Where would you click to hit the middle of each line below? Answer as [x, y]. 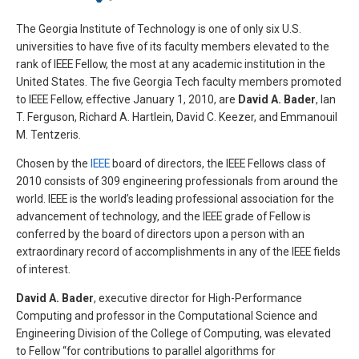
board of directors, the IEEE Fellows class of [218, 163]
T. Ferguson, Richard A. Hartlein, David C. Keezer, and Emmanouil [177, 117]
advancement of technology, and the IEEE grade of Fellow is [163, 216]
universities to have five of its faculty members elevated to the [173, 47]
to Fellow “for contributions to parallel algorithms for [146, 351]
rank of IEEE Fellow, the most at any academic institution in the [171, 65]
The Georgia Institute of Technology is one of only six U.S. [159, 29]
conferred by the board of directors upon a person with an [160, 234]
